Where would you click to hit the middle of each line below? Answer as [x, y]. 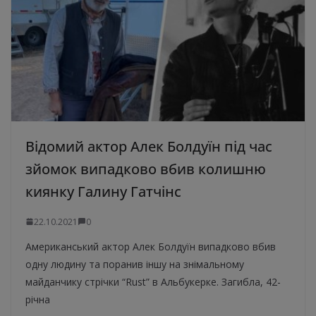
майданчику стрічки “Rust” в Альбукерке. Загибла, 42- [153, 281]
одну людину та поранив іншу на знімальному [135, 264]
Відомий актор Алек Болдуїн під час [149, 146]
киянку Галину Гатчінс [103, 191]
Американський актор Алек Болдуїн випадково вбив [151, 246]
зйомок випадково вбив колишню [146, 169]
